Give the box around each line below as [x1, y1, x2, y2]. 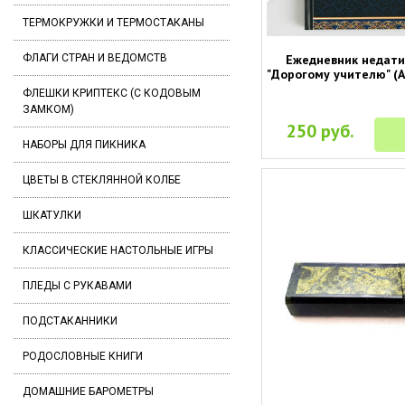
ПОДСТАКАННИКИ [23, 315, 118, 327]
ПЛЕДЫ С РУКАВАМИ [23, 279, 132, 292]
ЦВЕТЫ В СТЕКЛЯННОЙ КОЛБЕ [23, 174, 181, 186]
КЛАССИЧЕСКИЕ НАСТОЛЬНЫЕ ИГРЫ [23, 244, 213, 257]
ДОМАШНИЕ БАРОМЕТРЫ [23, 385, 154, 398]
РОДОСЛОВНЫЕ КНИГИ [23, 350, 143, 363]
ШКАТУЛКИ [23, 209, 81, 221]
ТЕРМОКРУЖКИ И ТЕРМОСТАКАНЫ [23, 16, 204, 29]
